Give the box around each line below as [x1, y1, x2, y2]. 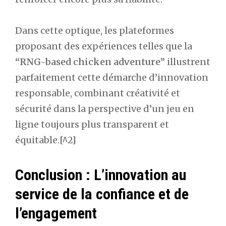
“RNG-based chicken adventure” [15, 56, 165, 68]
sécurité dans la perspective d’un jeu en [15, 103, 194, 115]
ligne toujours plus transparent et [15, 119, 169, 131]
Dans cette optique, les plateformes [15, 25, 174, 37]
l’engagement [15, 204, 97, 222]
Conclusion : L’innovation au [15, 165, 186, 184]
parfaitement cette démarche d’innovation [15, 72, 208, 84]
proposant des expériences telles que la [15, 40, 192, 52]
